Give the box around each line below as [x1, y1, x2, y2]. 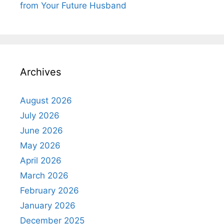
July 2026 [20, 110, 59, 121]
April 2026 [20, 155, 61, 166]
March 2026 [20, 170, 68, 181]
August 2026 [20, 95, 72, 106]
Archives [20, 66, 61, 78]
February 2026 [20, 185, 79, 196]
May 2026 [20, 140, 60, 151]
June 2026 [20, 125, 63, 136]
